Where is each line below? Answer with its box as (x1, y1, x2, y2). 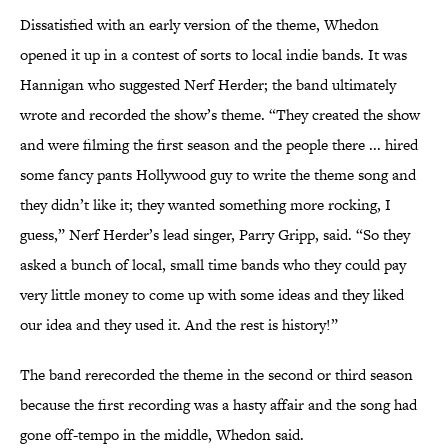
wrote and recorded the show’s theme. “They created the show (20, 104, 420, 126)
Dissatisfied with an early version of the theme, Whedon (20, 14, 379, 36)
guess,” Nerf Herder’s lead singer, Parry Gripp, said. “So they (20, 224, 410, 246)
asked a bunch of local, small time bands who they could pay (20, 254, 406, 276)
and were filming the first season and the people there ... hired (20, 134, 418, 156)
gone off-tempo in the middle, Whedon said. (20, 424, 304, 446)
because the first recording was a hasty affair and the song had (20, 394, 417, 416)
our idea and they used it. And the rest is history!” (20, 314, 338, 336)
